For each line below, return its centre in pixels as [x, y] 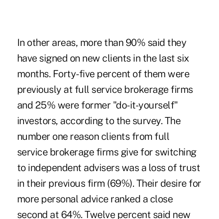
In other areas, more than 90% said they [102, 42]
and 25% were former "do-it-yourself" [97, 105]
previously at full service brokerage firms [105, 89]
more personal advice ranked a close [95, 199]
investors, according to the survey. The [99, 120]
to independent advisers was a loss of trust [109, 167]
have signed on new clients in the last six [103, 58]
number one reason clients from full [93, 136]
